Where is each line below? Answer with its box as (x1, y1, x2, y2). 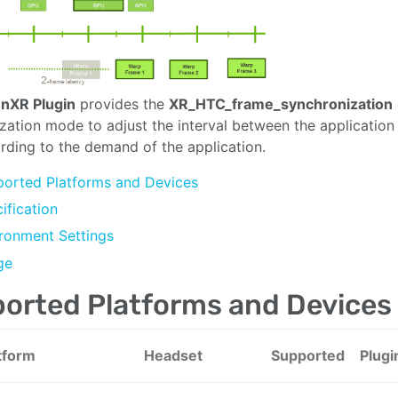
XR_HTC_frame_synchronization (169, 94, 393, 113)
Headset (144, 346, 203, 364)
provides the (76, 94, 169, 113)
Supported (271, 346, 345, 364)
